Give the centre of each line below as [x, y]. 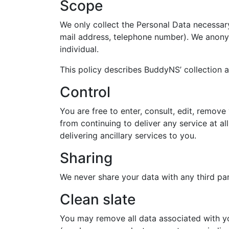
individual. [79, 49]
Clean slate [98, 199]
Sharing [86, 158]
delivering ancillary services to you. [128, 135]
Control [85, 92]
